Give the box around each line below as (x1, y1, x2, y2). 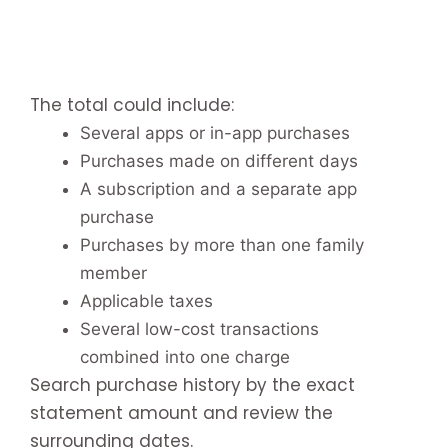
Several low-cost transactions (80, 318, 319, 339)
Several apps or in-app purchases (80, 122, 350, 143)
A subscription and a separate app (80, 178, 357, 199)
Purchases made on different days (80, 150, 358, 171)
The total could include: (30, 92, 234, 117)
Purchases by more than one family (80, 234, 364, 255)
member (80, 262, 147, 283)
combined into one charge (80, 346, 290, 367)
